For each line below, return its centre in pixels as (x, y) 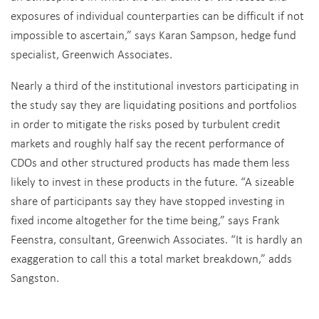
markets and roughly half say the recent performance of (147, 143)
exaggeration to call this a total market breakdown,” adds (151, 258)
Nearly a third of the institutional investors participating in (155, 85)
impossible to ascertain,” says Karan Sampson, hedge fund (153, 35)
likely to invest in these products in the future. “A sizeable (152, 181)
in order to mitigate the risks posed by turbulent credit (146, 124)
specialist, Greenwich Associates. (91, 54)
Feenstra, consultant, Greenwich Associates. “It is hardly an (157, 239)
